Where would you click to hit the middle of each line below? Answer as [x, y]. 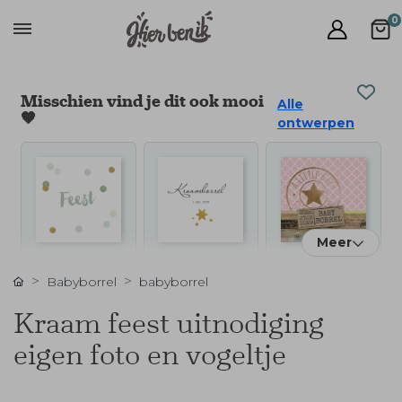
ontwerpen [315, 123]
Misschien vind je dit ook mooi [142, 101]
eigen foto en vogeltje [150, 354]
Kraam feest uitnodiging [169, 323]
